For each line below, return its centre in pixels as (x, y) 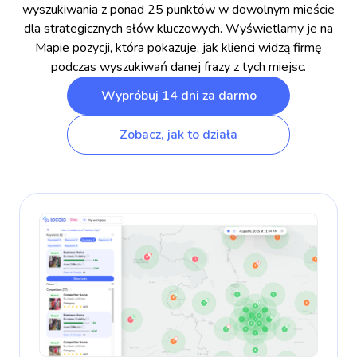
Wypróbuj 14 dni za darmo (178, 95)
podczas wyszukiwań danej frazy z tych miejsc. (178, 67)
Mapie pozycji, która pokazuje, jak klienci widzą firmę (178, 47)
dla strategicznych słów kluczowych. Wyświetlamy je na (178, 28)
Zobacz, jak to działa (178, 134)
